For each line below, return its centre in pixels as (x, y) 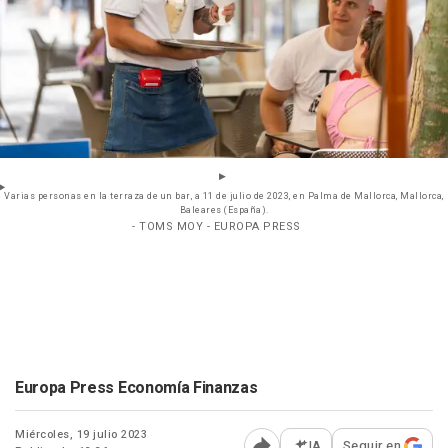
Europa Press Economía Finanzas (136, 388)
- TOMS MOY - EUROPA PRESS (216, 227)
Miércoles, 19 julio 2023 (81, 435)
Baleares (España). (224, 211)
